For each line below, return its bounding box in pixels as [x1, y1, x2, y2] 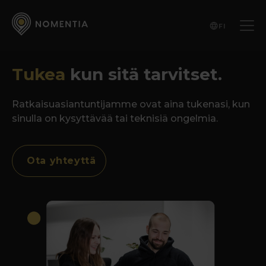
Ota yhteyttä [27, 155, 96, 166]
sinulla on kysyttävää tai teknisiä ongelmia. [12, 113, 218, 124]
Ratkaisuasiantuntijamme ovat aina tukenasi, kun [12, 99, 250, 110]
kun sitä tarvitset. [70, 64, 222, 84]
